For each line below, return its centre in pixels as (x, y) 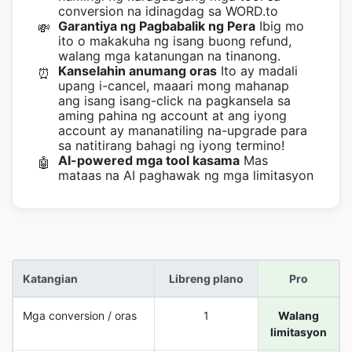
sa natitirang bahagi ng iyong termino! (171, 145)
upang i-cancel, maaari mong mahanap (174, 86)
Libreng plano (206, 279)
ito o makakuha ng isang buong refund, (175, 41)
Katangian (50, 279)
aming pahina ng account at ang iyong (172, 115)
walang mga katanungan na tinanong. (169, 56)
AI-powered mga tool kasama (149, 160)
